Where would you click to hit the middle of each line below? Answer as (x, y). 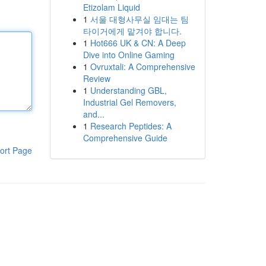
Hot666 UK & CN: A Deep (138, 43)
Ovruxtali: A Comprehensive (142, 66)
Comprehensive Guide (125, 138)
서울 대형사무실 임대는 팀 (139, 19)
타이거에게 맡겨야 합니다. (132, 31)
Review (96, 78)
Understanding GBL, (128, 90)
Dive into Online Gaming (129, 55)
